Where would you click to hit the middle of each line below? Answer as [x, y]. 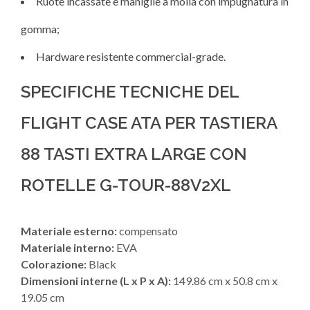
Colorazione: [54, 264]
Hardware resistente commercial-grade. [131, 57]
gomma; [40, 29]
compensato [147, 231]
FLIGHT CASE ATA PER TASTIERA [149, 123]
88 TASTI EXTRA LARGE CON [134, 154]
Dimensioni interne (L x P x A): [96, 281]
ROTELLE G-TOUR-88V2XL [126, 185]
